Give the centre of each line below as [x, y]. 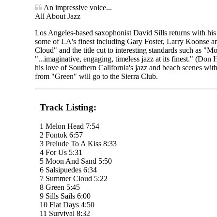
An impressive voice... [77, 7]
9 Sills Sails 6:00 [65, 196]
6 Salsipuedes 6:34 [68, 170]
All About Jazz [58, 16]
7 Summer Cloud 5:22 [74, 178]
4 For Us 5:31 [61, 152]
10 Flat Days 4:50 [67, 204]
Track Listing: [68, 108]
